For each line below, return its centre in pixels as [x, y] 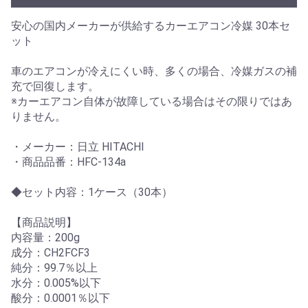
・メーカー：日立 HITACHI [78, 146]
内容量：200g [45, 237]
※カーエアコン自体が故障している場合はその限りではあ [152, 101]
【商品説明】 [44, 222]
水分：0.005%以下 [56, 283]
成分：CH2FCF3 [51, 252]
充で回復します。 [55, 86]
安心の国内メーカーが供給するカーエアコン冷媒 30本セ [151, 25]
